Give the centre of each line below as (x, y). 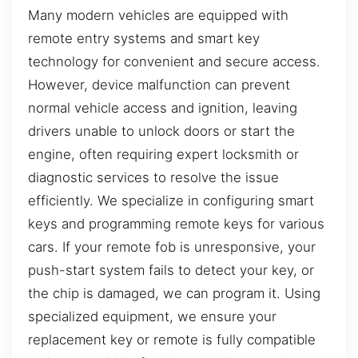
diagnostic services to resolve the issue (153, 177)
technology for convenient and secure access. (174, 61)
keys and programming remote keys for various (176, 223)
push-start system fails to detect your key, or (171, 270)
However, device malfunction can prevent (159, 84)
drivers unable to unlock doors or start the (161, 131)
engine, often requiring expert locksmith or (163, 154)
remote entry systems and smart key (144, 38)
